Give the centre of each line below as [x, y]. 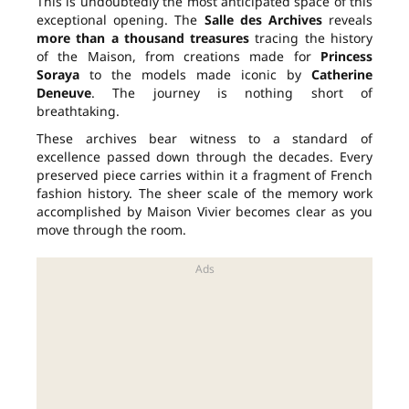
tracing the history [311, 38]
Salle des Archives [263, 20]
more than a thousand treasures [143, 38]
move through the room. [111, 230]
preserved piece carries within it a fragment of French [204, 175]
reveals [347, 20]
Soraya [58, 75]
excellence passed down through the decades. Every [204, 157]
